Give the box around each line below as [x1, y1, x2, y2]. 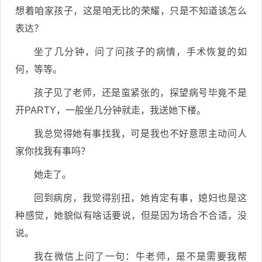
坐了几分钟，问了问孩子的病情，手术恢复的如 [34, 47, 247, 57]
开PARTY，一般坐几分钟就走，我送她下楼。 [15, 105, 206, 115]
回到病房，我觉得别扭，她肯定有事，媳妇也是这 [34, 193, 247, 203]
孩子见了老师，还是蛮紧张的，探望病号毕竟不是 [34, 88, 247, 98]
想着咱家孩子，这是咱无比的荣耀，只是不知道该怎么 [15, 6, 247, 16]
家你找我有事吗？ [15, 146, 90, 156]
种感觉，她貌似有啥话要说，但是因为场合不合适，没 [15, 211, 247, 220]
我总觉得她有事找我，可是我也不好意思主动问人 [34, 129, 247, 139]
